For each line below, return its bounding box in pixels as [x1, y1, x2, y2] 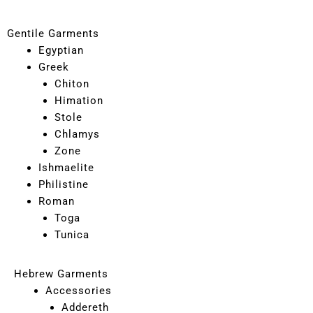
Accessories [45, 284, 112, 297]
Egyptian [38, 43, 84, 57]
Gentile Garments [7, 27, 99, 40]
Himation [54, 94, 103, 107]
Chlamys [54, 127, 100, 140]
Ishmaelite [38, 161, 94, 174]
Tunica [54, 228, 89, 241]
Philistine [38, 177, 89, 191]
